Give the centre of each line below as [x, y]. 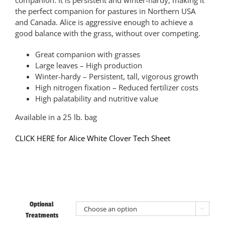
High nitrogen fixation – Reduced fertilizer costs [117, 87]
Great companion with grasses [88, 54]
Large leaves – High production [89, 65]
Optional [42, 204]
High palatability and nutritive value [97, 98]
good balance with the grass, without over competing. [108, 33]
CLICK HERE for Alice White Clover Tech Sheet [93, 138]
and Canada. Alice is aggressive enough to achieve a [104, 22]
